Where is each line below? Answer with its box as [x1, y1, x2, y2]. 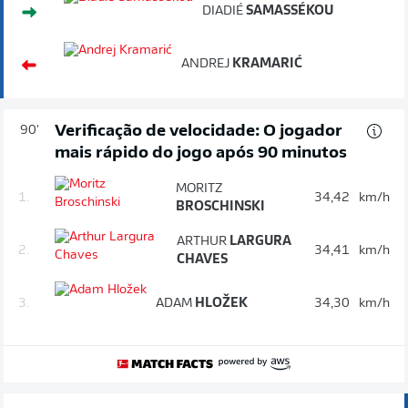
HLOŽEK [192, 296, 248, 311]
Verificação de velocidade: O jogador [55, 122, 342, 140]
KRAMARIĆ [229, 56, 302, 71]
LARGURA [226, 234, 291, 249]
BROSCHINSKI [176, 199, 266, 214]
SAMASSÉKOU [243, 4, 333, 18]
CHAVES [176, 252, 228, 267]
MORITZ [176, 181, 223, 196]
